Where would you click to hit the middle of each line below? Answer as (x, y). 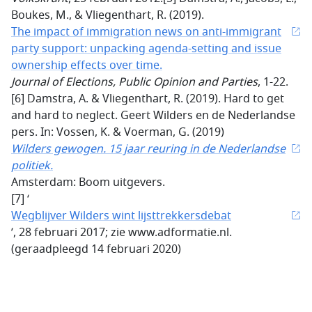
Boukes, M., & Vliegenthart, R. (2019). (108, 16)
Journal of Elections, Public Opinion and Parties (134, 83)
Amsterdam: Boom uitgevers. (88, 183)
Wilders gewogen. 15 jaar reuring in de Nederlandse (148, 149)
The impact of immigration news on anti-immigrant (146, 32)
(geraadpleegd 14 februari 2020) (96, 250)
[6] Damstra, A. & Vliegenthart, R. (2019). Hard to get (148, 99)
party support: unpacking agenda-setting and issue (146, 49)
